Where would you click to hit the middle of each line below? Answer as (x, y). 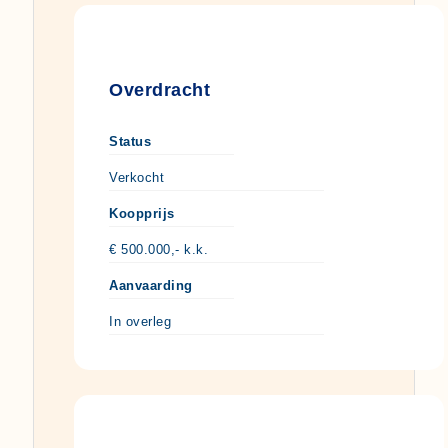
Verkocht (136, 178)
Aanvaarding (151, 286)
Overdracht (159, 90)
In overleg (140, 322)
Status (130, 142)
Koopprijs (142, 214)
